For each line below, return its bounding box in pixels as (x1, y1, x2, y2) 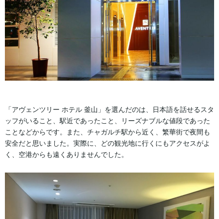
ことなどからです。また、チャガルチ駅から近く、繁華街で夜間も (5, 128, 210, 136)
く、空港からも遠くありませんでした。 (5, 150, 128, 158)
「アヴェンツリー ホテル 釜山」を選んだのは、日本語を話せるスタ (5, 105, 214, 113)
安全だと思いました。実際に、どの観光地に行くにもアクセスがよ (5, 139, 210, 147)
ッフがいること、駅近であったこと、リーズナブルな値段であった (5, 116, 210, 125)
